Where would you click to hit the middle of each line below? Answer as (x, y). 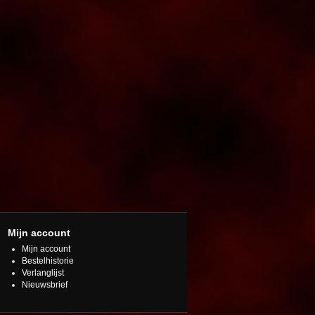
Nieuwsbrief (45, 285)
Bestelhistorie (48, 261)
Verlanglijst (43, 273)
